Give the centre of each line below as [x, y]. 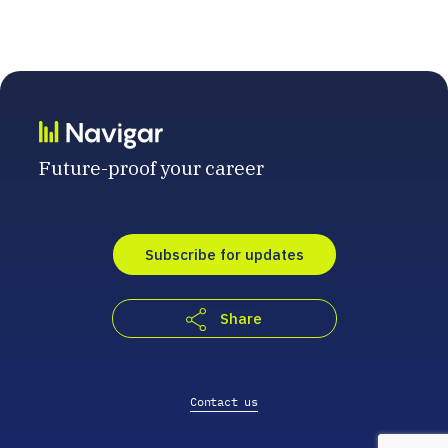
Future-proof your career [151, 167]
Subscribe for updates [224, 254]
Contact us [224, 401]
